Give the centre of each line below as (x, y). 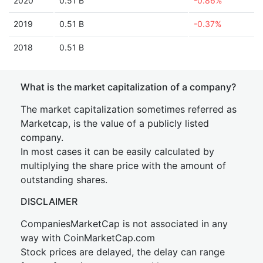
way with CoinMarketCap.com (88, 238)
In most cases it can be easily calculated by (117, 151)
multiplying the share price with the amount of (123, 166)
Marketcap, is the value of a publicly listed (115, 123)
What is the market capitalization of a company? (128, 87)
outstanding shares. (64, 180)
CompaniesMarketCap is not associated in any (124, 224)
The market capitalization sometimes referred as (129, 109)
